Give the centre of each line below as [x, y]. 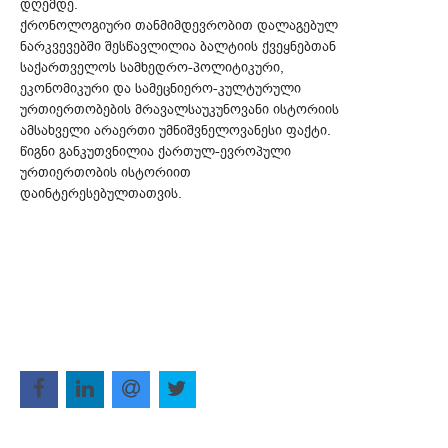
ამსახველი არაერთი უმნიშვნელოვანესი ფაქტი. [175, 130]
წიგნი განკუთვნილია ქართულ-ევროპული [155, 151]
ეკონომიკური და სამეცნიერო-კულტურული [160, 88]
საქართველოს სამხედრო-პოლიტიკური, [152, 67]
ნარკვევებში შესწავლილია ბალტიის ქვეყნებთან [178, 46]
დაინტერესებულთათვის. [101, 193]
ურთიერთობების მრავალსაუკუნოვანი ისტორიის [179, 109]
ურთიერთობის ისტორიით [105, 172]
